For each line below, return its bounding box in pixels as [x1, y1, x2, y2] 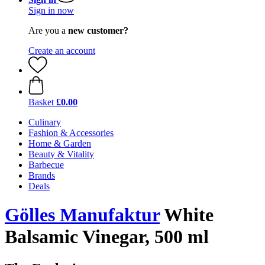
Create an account [28, 46, 95, 56]
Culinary [28, 117, 61, 127]
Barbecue [28, 160, 64, 170]
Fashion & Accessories [28, 128, 114, 138]
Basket [28, 97, 54, 107]
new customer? [68, 25, 128, 35]
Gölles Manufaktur [5, 204, 160, 226]
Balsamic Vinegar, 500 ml [5, 226, 209, 248]
